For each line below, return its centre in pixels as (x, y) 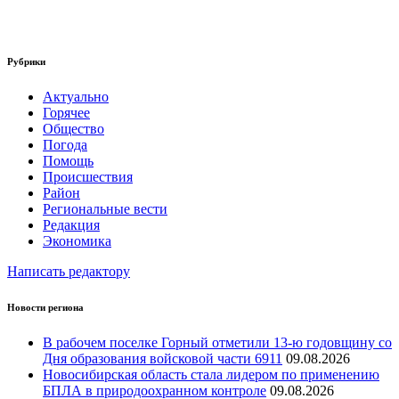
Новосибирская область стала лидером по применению (211, 374)
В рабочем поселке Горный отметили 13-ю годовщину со (217, 342)
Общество (73, 128)
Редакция (71, 224)
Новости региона (45, 307)
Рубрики (26, 61)
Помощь (68, 160)
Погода (65, 144)
